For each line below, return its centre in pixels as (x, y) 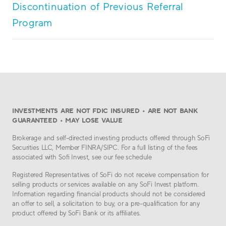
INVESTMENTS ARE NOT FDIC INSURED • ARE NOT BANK (105, 110)
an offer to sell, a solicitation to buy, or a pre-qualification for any (106, 204)
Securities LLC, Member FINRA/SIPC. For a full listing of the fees (105, 148)
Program (32, 22)
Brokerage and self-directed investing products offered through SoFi (111, 138)
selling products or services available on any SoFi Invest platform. (105, 184)
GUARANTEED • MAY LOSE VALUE (67, 120)
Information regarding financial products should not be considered (109, 194)
